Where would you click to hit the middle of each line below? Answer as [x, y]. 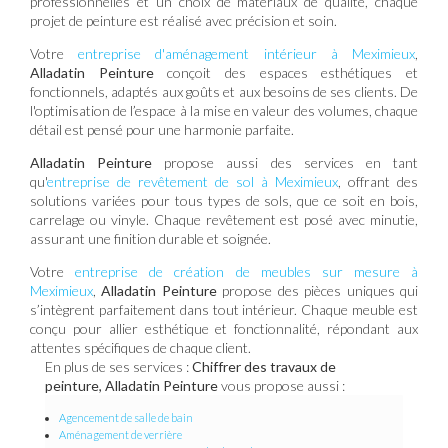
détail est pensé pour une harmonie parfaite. [162, 129]
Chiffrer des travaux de [264, 366]
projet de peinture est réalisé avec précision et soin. [183, 20]
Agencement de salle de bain [126, 417]
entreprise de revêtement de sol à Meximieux [192, 181]
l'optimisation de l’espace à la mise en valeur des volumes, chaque [224, 110]
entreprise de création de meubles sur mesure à [246, 271]
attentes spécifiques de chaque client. [140, 347]
